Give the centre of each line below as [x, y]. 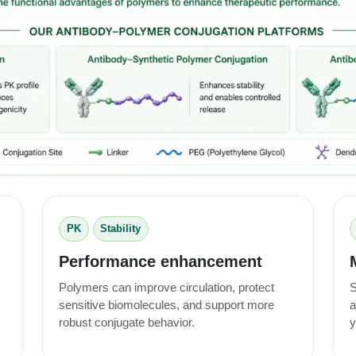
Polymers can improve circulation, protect [166, 287]
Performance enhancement [161, 261]
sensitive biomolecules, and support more [166, 304]
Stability [121, 229]
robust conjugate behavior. [127, 322]
